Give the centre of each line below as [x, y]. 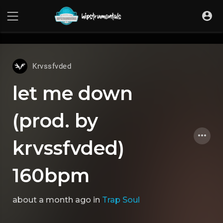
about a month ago [52, 200]
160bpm [51, 175]
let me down [73, 93]
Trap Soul [121, 200]
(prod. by [55, 121]
